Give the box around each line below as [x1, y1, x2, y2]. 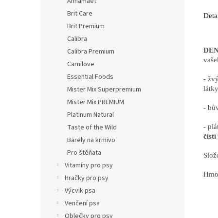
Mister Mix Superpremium [67, 85, 141, 94]
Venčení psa [65, 199, 100, 208]
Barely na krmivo [67, 135, 115, 145]
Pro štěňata [67, 148, 101, 158]
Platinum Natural [67, 110, 114, 120]
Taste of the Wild [67, 123, 117, 132]
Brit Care [67, 9, 92, 18]
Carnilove [67, 59, 94, 69]
